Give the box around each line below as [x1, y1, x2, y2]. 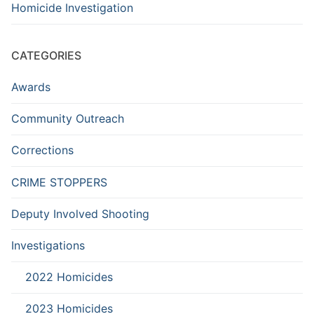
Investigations [11, 238, 85, 252]
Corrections [11, 143, 74, 158]
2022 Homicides [25, 270, 113, 285]
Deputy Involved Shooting [11, 206, 149, 221]
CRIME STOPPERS [11, 175, 107, 189]
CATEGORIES [11, 48, 81, 63]
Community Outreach [11, 111, 124, 126]
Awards [11, 80, 50, 95]
